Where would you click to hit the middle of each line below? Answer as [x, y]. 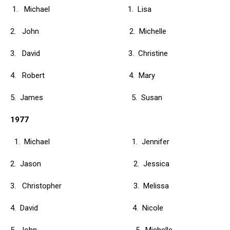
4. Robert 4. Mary [83, 75]
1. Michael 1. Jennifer [92, 142]
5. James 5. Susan [86, 98]
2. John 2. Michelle [88, 31]
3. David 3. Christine [89, 53]
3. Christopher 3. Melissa [90, 186]
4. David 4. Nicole [87, 208]
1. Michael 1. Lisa [81, 9]
